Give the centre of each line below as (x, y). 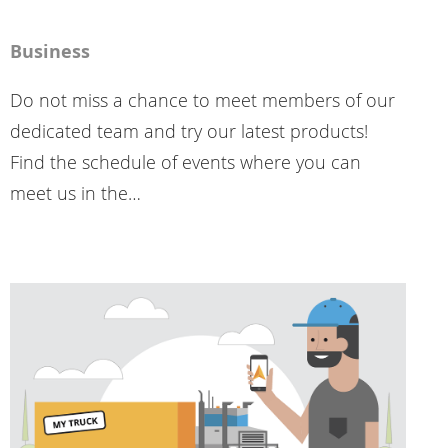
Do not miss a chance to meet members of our (202, 100)
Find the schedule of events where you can (185, 162)
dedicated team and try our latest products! (188, 131)
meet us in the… (75, 193)
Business (49, 52)
